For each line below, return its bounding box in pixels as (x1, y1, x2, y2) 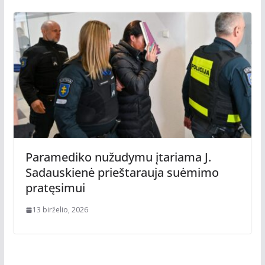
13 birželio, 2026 (32, 204, 88, 215)
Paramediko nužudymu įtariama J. (25, 148, 211, 165)
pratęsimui (25, 179, 85, 196)
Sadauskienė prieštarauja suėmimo (25, 164, 219, 180)
